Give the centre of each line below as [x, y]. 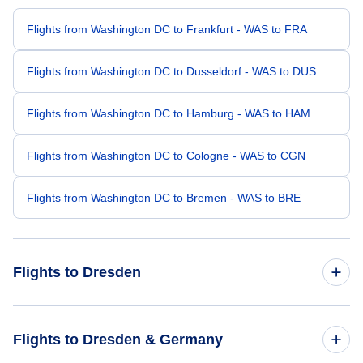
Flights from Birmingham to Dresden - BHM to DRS [157, 327]
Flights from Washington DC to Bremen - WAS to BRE [164, 198]
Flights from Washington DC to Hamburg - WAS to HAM [169, 114]
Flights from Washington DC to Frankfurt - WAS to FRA [167, 30]
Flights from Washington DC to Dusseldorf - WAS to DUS [171, 72]
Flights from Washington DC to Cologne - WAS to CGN [166, 156]
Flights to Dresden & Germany [118, 340]
